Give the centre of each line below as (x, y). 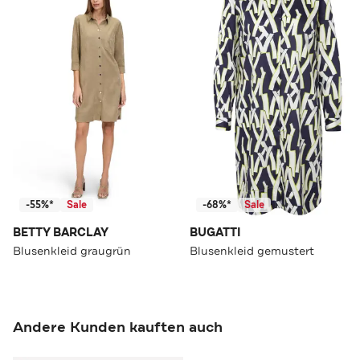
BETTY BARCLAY (61, 233)
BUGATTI (215, 233)
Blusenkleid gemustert (252, 251)
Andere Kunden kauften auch (118, 327)
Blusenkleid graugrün (72, 251)
